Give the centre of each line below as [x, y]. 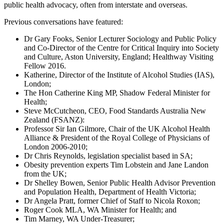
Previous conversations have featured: [63, 21]
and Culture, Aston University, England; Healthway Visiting [119, 56]
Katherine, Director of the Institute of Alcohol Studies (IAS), [119, 74]
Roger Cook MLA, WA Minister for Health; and [100, 209]
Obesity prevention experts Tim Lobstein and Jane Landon [116, 164]
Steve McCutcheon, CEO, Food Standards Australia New [115, 110]
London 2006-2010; [56, 146]
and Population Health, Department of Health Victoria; [110, 191]
